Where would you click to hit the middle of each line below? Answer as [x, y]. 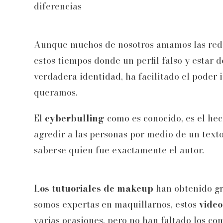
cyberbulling [75, 118]
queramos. [56, 93]
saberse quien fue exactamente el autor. [119, 150]
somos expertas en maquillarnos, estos [115, 205]
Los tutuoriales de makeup [94, 189]
